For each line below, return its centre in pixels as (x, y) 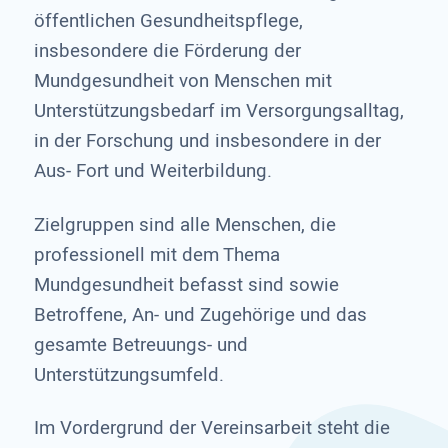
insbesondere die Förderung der (167, 51)
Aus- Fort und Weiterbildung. (152, 171)
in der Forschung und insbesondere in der (207, 141)
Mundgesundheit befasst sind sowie (186, 284)
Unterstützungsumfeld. (128, 374)
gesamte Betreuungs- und (140, 344)
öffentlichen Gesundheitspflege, (168, 21)
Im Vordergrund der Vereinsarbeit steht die (211, 427)
